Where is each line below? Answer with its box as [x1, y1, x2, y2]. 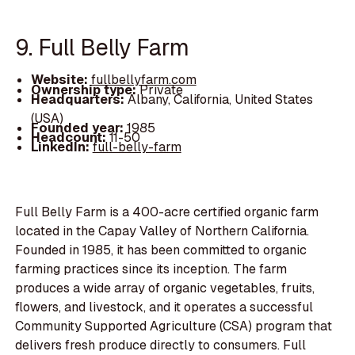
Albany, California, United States [127, 90, 313, 108]
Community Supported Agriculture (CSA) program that [15, 318, 333, 335]
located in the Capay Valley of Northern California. [15, 223, 310, 240]
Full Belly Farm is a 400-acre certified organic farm [15, 204, 319, 221]
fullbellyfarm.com [90, 71, 197, 89]
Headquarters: [30, 90, 128, 108]
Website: [30, 71, 91, 89]
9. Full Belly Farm [15, 32, 190, 62]
